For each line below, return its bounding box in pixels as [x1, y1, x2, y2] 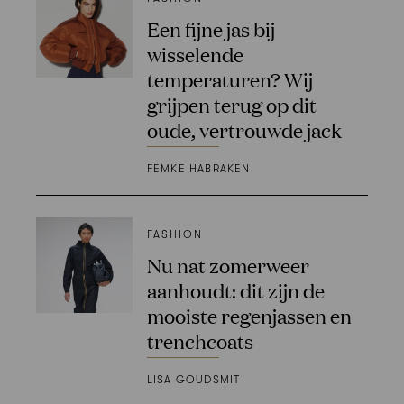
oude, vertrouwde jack [146, 116, 342, 143]
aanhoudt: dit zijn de [146, 276, 325, 303]
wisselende [146, 41, 243, 68]
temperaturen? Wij [146, 66, 313, 93]
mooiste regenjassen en [146, 301, 352, 328]
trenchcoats [146, 326, 253, 353]
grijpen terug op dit [146, 91, 317, 118]
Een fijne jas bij [146, 15, 275, 42]
